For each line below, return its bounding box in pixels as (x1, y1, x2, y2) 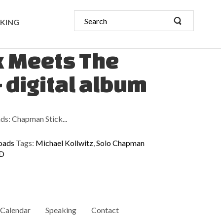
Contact (91, 205, 119, 215)
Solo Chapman (96, 138, 145, 147)
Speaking (45, 205, 77, 215)
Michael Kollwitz (36, 138, 93, 147)
